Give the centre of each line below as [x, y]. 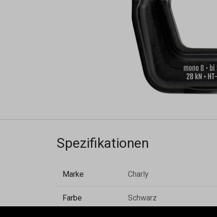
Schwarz [142, 198]
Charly [138, 174]
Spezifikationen [103, 143]
